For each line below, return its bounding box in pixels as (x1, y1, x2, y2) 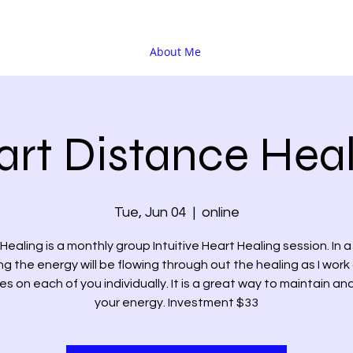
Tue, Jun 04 (113, 205, 187, 221)
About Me (149, 44, 201, 59)
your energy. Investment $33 (95, 296, 258, 310)
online (201, 205, 240, 221)
